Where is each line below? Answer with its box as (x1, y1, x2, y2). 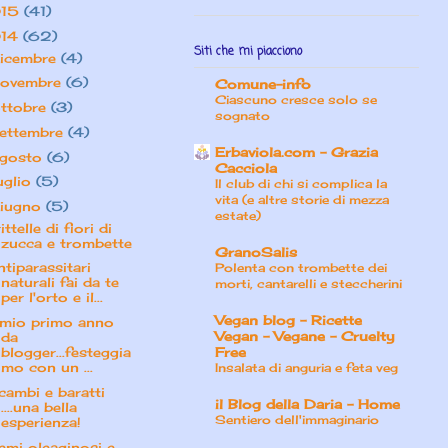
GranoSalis (215, 244, 297, 261)
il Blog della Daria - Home (215, 396, 400, 413)
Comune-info (215, 76, 311, 93)
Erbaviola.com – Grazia (215, 144, 378, 161)
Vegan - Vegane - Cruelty (215, 328, 394, 345)
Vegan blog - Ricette (215, 312, 362, 329)
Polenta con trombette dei (215, 260, 387, 276)
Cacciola (215, 160, 277, 177)
